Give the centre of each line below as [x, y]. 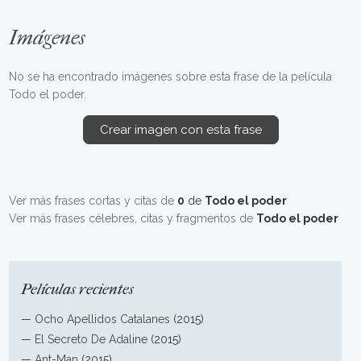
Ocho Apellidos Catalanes [103, 319]
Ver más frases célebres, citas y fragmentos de [133, 218]
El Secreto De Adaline [91, 339]
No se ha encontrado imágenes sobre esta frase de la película [171, 77]
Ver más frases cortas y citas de [93, 201]
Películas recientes [78, 289]
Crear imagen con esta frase [180, 130]
